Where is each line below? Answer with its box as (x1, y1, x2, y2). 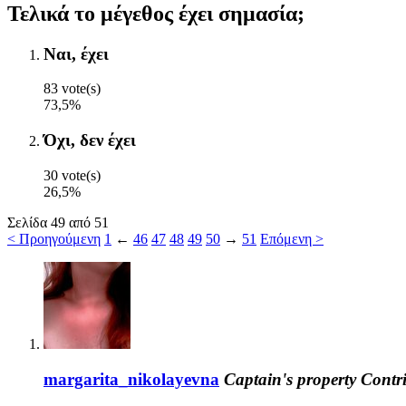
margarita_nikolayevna (43, 369, 219, 389)
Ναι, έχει (43, 43, 109, 63)
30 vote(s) (43, 167, 101, 183)
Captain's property (224, 369, 356, 389)
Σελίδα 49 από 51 (7, 214, 109, 230)
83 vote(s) (43, 81, 101, 97)
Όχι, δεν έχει (43, 130, 136, 150)
